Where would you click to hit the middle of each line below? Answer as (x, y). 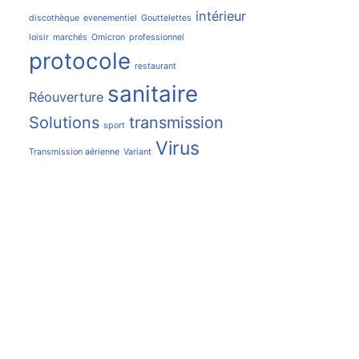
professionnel (156, 37)
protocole (79, 61)
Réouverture (66, 97)
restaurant (155, 66)
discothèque (54, 18)
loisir (38, 37)
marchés (70, 37)
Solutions (64, 123)
